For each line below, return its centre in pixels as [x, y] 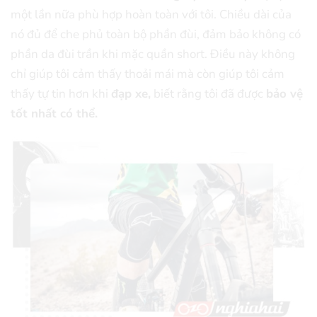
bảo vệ [284, 94]
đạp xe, [131, 94]
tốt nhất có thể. [56, 114]
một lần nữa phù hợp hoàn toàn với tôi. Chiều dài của [151, 15]
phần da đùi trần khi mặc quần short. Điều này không [153, 54]
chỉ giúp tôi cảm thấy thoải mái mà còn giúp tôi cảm [148, 74]
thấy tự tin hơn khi [61, 94]
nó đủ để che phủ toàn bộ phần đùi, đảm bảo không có [156, 35]
